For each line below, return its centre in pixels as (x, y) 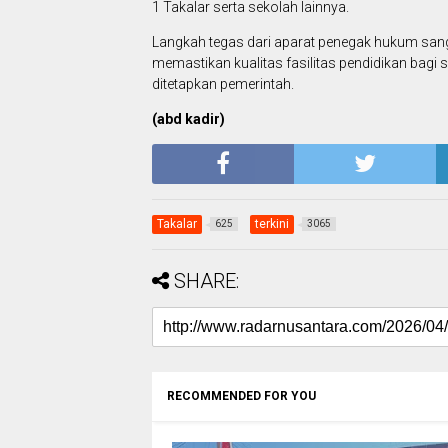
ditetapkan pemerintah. (223, 84)
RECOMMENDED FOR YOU (241, 396)
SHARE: (206, 281)
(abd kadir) (188, 119)
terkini (272, 224)
